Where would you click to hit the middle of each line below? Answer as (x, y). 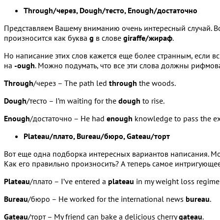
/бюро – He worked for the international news (107, 199)
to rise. (152, 100)
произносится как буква (47, 38)
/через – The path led (71, 83)
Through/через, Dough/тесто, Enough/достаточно (110, 10)
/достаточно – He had (68, 118)
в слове (109, 38)
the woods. (156, 83)
